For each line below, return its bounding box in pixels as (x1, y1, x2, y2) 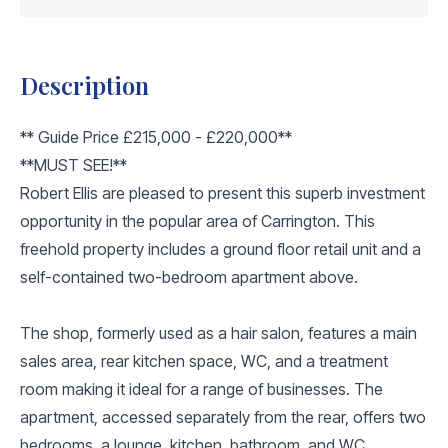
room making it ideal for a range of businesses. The (20, 378, 383, 399)
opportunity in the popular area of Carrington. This (20, 210, 375, 231)
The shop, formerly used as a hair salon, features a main (20, 322, 417, 343)
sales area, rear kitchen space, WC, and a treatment (20, 350, 388, 371)
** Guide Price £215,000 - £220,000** (20, 126, 292, 147)
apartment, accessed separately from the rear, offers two (20, 406, 426, 427)
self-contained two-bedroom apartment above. (20, 266, 358, 287)
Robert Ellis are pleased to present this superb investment (20, 182, 425, 203)
